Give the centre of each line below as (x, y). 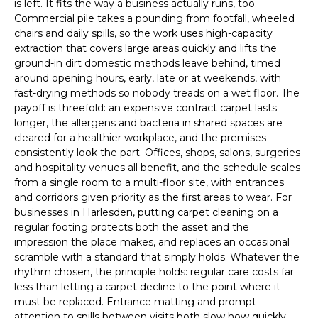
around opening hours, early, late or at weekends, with (148, 78)
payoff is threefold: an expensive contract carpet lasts (146, 108)
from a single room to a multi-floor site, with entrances (149, 183)
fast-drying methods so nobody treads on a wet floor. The (157, 93)
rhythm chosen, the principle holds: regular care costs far (154, 272)
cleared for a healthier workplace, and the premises (140, 138)
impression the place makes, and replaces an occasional (152, 242)
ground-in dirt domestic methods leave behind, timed (147, 64)
